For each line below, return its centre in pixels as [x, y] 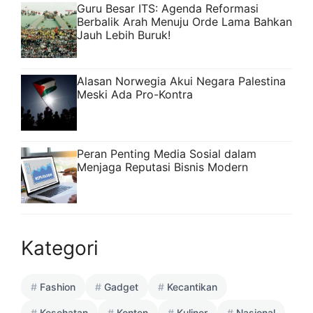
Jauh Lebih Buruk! [124, 35]
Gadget [121, 287]
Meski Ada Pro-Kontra [135, 95]
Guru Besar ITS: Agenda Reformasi [168, 9]
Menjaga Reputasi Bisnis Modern [162, 167]
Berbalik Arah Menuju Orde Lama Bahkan [184, 22]
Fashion [58, 287]
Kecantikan [192, 287]
